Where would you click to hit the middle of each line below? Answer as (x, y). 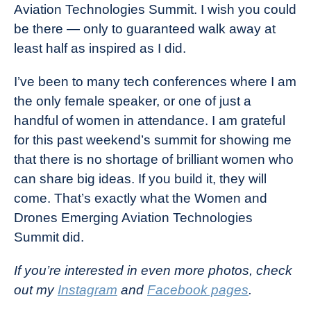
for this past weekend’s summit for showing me (153, 140)
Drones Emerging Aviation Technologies (133, 218)
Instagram (87, 290)
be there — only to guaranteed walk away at (145, 29)
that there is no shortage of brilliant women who (154, 159)
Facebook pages (198, 290)
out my (36, 290)
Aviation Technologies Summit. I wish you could (155, 9)
